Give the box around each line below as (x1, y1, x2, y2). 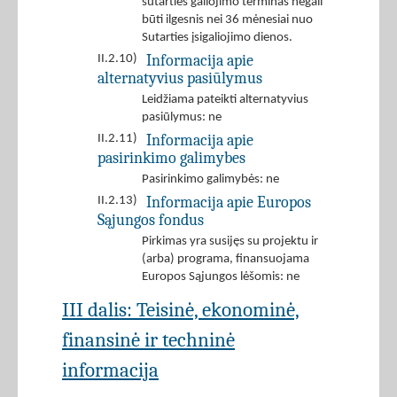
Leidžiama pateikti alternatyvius (142, 93, 308, 107)
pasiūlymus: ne (142, 111, 222, 125)
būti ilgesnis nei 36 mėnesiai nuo (142, 13, 313, 27)
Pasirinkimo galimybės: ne (142, 173, 279, 187)
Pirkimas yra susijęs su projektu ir (142, 235, 318, 249)
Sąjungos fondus (97, 211, 204, 230)
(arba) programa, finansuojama (142, 253, 309, 267)
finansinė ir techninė (62, 328, 235, 353)
